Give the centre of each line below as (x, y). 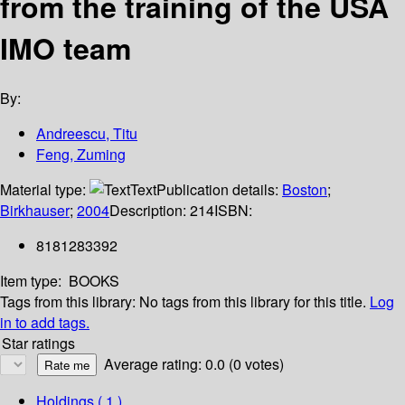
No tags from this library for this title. (253, 302)
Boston (305, 190)
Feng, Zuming (81, 155)
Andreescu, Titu (87, 134)
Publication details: (219, 190)
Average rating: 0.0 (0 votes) (194, 364)
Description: (150, 211)
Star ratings (38, 344)
